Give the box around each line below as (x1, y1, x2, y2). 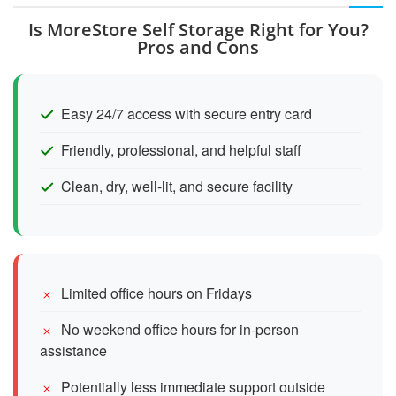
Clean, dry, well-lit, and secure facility (61, 175, 293, 196)
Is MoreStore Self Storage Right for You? (27, 17, 369, 42)
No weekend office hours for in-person (61, 318, 299, 339)
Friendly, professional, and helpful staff (61, 139, 301, 160)
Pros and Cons (137, 34, 259, 59)
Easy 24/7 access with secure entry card (61, 103, 312, 124)
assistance (40, 339, 107, 361)
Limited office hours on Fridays (61, 282, 252, 303)
